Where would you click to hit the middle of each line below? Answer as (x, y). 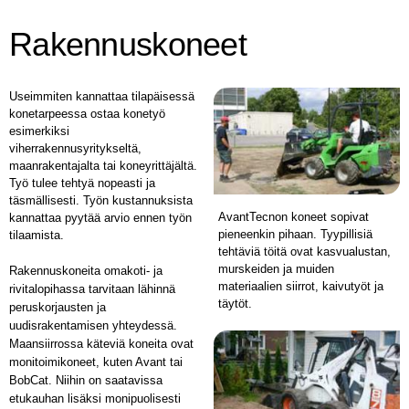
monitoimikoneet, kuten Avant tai (96, 362)
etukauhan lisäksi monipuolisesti (95, 399)
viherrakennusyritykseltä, (75, 148)
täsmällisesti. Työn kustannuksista (101, 200)
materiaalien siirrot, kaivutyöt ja (301, 286)
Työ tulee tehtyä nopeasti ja (82, 183)
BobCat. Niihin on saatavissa (86, 380)
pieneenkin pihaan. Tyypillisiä (295, 234)
